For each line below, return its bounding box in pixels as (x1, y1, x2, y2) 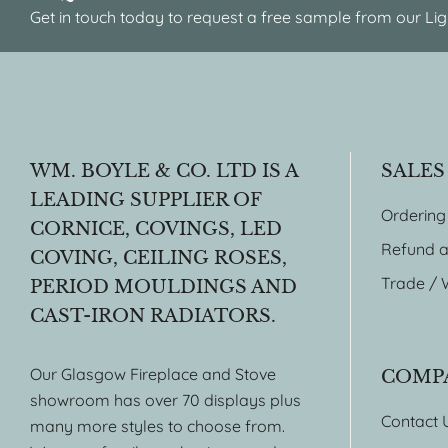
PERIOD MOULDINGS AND (30, 276, 297, 299)
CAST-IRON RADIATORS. (30, 305, 276, 328)
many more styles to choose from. (30, 416, 285, 437)
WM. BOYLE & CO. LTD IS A (30, 160, 298, 183)
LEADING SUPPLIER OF (30, 189, 261, 212)
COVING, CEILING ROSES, (30, 247, 287, 270)
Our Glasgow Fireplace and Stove (30, 364, 276, 385)
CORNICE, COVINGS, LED (30, 218, 282, 241)
